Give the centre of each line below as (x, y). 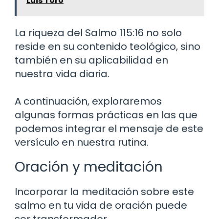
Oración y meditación (89, 167)
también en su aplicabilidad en (91, 60)
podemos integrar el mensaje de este (109, 128)
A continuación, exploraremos (88, 101)
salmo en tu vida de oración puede (101, 205)
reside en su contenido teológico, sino (108, 46)
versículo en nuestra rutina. (82, 142)
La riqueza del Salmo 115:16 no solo (98, 33)
